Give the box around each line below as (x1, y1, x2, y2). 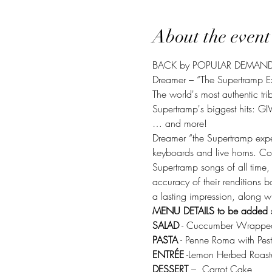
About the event (152, 25, 270, 48)
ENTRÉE (152, 248, 184, 261)
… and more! (152, 117, 210, 130)
